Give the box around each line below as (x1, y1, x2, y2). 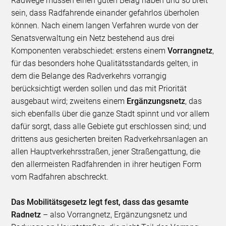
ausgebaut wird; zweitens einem (11, 96, 127, 106)
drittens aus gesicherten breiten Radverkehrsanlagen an (11, 134, 208, 144)
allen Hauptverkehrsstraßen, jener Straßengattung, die (11, 147, 201, 157)
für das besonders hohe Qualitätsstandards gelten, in (11, 59, 199, 69)
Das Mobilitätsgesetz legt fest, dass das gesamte (11, 197, 189, 207)
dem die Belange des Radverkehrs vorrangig (11, 71, 167, 81)
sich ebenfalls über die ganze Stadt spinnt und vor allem (11, 109, 210, 119)
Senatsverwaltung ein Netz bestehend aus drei (11, 33, 175, 43)
